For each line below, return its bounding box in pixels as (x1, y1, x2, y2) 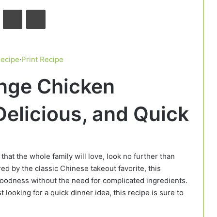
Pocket (45, 5, 66, 14)
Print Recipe (21, 55, 63, 64)
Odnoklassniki (22, 5, 63, 14)
